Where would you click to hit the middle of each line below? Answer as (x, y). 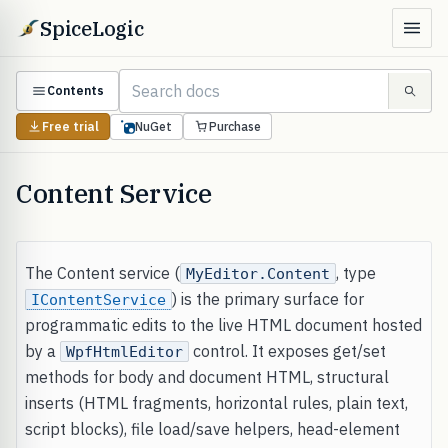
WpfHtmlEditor (124, 351)
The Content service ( (102, 273)
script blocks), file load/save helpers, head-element (212, 429)
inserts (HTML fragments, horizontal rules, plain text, (216, 403)
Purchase (235, 126)
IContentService (98, 299)
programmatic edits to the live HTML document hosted (223, 325)
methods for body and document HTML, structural (206, 377)
